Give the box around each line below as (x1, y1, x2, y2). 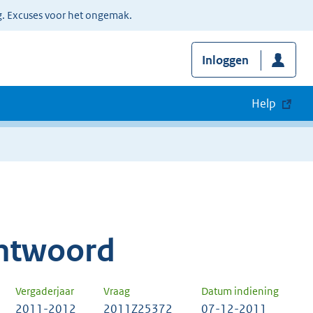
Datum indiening (201, 284, 279, 298)
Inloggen (201, 52, 249, 68)
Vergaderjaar (15, 284, 74, 298)
